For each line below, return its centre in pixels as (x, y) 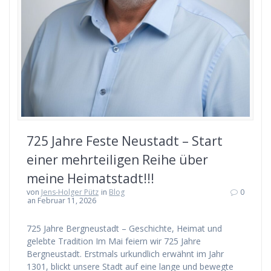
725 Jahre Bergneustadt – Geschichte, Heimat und (124, 229)
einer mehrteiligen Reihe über (117, 160)
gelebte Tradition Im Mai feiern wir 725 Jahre (114, 241)
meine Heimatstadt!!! (90, 179)
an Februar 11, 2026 (62, 201)
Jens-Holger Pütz (70, 192)
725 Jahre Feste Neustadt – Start (125, 141)
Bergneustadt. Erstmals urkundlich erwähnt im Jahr (125, 254)
